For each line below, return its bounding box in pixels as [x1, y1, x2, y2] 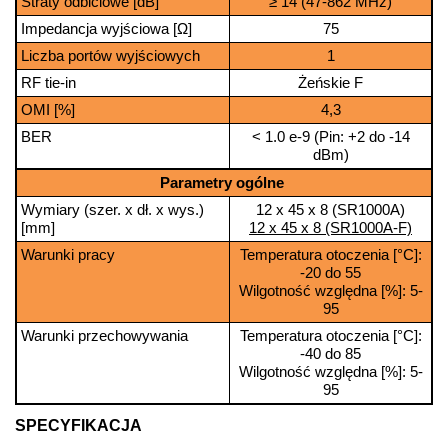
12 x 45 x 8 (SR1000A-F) [249, 219, 412, 237]
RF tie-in [21, 74, 76, 92]
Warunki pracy [21, 246, 115, 264]
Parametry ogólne [160, 174, 288, 192]
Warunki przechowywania [21, 327, 188, 345]
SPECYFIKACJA [15, 417, 142, 435]
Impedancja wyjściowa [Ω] [21, 20, 192, 38]
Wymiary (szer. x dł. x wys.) [21, 201, 204, 219]
